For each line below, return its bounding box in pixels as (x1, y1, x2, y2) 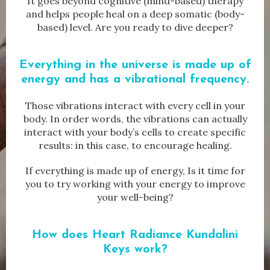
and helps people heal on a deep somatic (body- (25, 8, 245, 20)
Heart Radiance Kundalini (92, 229, 238, 242)
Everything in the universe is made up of (19, 59, 251, 72)
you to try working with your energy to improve (25, 178, 245, 190)
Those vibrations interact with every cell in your (25, 99, 245, 112)
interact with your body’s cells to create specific (24, 126, 246, 139)
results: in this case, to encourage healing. (38, 139, 232, 152)
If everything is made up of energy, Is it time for (25, 165, 245, 177)
